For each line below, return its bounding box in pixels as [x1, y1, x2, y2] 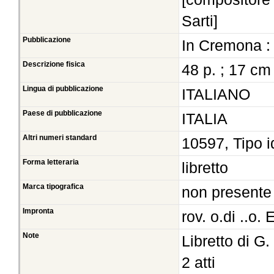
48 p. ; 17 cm [182, 61, 271, 79]
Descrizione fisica [23, 61, 85, 68]
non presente [182, 183, 272, 201]
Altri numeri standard [23, 134, 97, 142]
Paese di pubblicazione [23, 109, 102, 117]
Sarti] [182, 12, 218, 30]
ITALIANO [182, 86, 250, 103]
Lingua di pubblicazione [23, 85, 103, 93]
